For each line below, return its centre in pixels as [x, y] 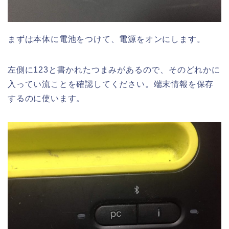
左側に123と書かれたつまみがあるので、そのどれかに [114, 70]
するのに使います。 [47, 98]
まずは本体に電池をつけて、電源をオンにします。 [107, 39]
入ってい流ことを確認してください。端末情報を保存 [111, 84]
